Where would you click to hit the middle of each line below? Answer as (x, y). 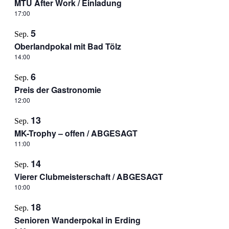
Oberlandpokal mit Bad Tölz (67, 46)
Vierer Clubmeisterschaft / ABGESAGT (88, 177)
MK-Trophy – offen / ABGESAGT (76, 133)
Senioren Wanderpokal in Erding (77, 220)
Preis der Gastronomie (58, 90)
